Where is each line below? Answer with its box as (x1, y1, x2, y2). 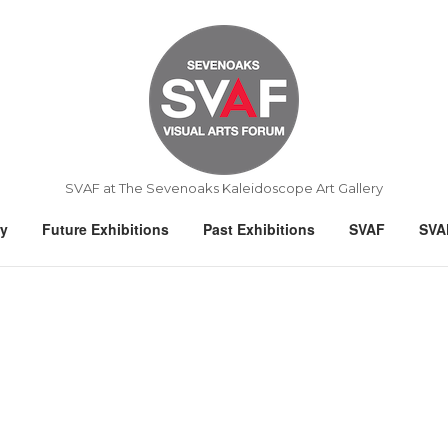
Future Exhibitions (42, 219, 169, 239)
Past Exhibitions (203, 219, 315, 239)
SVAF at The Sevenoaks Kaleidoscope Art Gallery (65, 180, 383, 196)
